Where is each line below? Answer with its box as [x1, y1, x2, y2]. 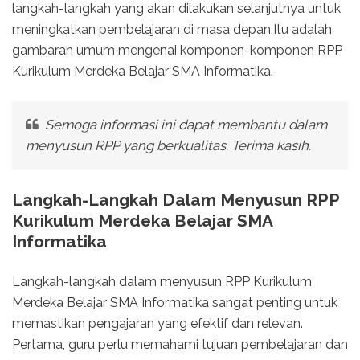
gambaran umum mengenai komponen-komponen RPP [12, 42, 342, 58]
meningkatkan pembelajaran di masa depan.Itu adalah [12, 21, 332, 37]
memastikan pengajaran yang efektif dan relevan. [12, 316, 303, 332]
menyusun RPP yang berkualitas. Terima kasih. [25, 137, 311, 154]
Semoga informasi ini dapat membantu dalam [41, 117, 327, 133]
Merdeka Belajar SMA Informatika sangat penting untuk [12, 295, 337, 311]
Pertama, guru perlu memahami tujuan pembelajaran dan [12, 337, 348, 353]
